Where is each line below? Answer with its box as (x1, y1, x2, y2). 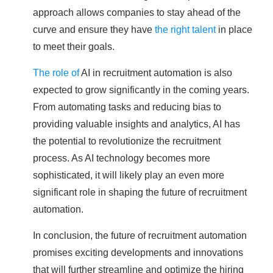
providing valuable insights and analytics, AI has (33, 118, 240, 129)
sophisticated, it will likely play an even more (33, 169, 224, 180)
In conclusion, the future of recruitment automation (33, 229, 247, 241)
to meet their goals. (33, 40, 115, 52)
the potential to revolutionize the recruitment (33, 135, 221, 146)
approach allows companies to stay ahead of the (33, 6, 241, 18)
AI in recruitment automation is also (79, 66, 232, 78)
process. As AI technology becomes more (33, 152, 210, 163)
